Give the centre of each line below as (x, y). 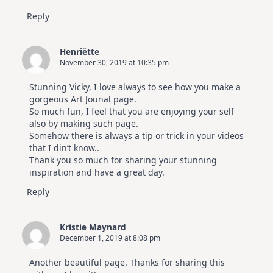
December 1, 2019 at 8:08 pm (110, 238)
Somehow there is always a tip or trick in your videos (136, 135)
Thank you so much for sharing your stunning (123, 160)
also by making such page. (84, 123)
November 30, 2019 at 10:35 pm (114, 62)
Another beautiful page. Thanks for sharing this (127, 262)
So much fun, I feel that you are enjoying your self (132, 111)
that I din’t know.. (64, 147)
